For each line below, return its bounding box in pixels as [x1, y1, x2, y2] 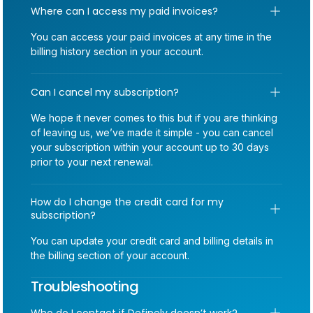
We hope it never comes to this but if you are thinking [31, 112, 277, 124]
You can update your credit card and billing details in [31, 235, 273, 247]
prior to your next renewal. [31, 156, 153, 168]
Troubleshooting [31, 277, 138, 296]
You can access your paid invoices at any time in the [31, 31, 272, 43]
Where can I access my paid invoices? [31, 3, 218, 18]
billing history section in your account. [31, 45, 203, 57]
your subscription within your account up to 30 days [31, 141, 269, 153]
